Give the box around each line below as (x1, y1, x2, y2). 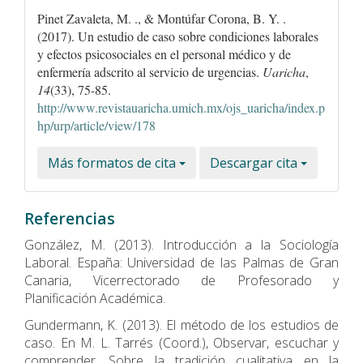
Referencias (24, 207, 115, 229)
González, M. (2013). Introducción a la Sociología (24, 235, 339, 254)
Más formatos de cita (48, 153, 179, 172)
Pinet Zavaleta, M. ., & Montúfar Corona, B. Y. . (37, 9, 286, 27)
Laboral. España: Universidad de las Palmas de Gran (24, 253, 339, 271)
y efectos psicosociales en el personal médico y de (37, 45, 291, 62)
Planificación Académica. (24, 288, 165, 307)
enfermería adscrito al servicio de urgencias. (37, 62, 263, 80)
